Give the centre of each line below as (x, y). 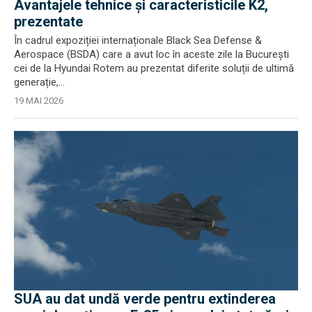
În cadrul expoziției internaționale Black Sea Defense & (138, 40)
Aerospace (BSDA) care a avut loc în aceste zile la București (151, 54)
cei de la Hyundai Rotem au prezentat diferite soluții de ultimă (154, 68)
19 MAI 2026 (39, 100)
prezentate (48, 21)
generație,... (39, 82)
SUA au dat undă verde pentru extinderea (145, 299)
